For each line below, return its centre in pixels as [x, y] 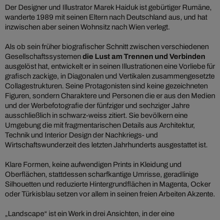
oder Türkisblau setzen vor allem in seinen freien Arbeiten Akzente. [110, 194]
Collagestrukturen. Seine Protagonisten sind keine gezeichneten [106, 86]
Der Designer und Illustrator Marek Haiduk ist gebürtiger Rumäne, [108, 8]
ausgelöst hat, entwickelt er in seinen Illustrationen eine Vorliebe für [110, 67]
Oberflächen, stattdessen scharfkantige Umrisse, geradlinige [102, 175]
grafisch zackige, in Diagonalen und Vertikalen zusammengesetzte [110, 76]
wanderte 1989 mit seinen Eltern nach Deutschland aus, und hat [106, 17]
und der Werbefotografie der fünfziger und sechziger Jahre [97, 106]
